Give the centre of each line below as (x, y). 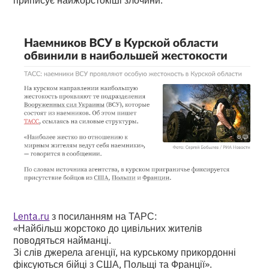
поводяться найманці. (62, 240)
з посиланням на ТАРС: (104, 216)
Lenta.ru (32, 216)
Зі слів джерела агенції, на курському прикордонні (125, 252)
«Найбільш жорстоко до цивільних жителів (108, 228)
